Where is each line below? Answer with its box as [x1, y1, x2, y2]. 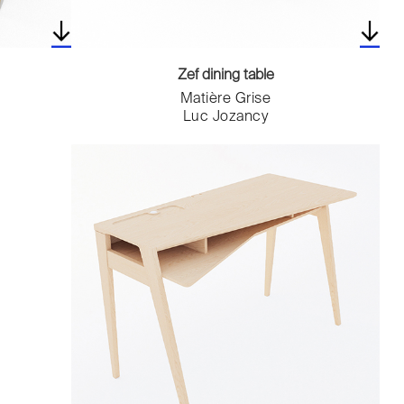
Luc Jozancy [182, 110, 269, 125]
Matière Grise [179, 92, 271, 107]
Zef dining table [177, 69, 274, 84]
